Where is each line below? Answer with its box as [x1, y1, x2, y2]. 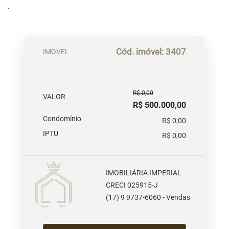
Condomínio [43, 114, 81, 123]
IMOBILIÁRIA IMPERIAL [106, 169, 182, 178]
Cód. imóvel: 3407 [116, 46, 186, 57]
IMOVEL [43, 47, 69, 56]
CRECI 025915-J [106, 181, 158, 190]
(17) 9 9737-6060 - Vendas [106, 193, 191, 202]
